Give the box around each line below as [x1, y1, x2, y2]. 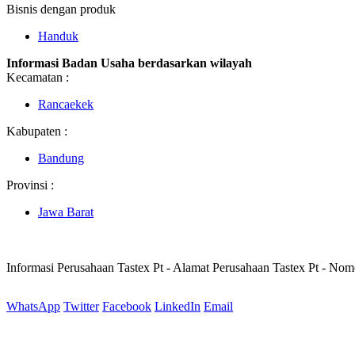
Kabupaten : [6, 124, 67, 138]
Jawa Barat [38, 204, 94, 219]
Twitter [63, 299, 99, 313]
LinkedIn [155, 299, 200, 313]
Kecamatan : [6, 70, 69, 84]
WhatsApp [6, 299, 60, 313]
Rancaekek [38, 97, 94, 111]
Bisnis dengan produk [6, 2, 116, 16]
